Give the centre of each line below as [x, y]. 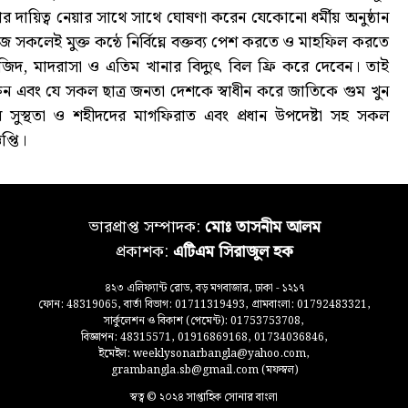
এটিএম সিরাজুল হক [233, 252]
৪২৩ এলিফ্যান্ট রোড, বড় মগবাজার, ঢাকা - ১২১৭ [204, 289]
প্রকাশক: [144, 252]
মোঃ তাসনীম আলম [262, 228]
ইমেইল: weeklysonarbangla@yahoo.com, [204, 354]
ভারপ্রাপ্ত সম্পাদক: [146, 228]
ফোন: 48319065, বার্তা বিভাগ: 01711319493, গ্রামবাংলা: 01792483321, [204, 305]
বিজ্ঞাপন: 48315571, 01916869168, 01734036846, [204, 338]
